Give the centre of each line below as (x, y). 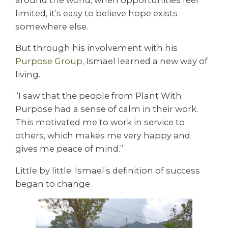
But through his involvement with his (96, 48)
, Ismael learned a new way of (145, 61)
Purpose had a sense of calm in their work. (107, 109)
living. (28, 74)
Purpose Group (49, 61)
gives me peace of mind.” (69, 149)
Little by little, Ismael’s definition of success (108, 170)
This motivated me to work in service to (100, 122)
